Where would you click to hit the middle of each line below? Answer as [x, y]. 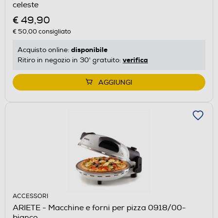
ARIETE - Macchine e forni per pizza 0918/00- [99, 208]
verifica [135, 60]
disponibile [89, 49]
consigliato [54, 31]
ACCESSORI [30, 196]
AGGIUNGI [115, 82]
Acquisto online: [44, 50]
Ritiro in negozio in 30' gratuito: [70, 60]
